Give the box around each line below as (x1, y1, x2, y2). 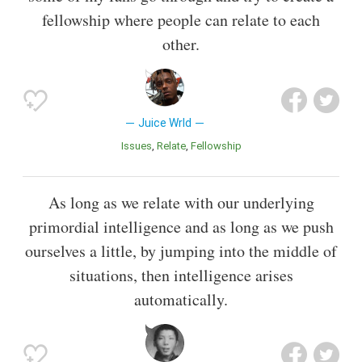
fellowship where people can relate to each (42, 9, 320, 32)
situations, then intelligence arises (69, 263, 293, 286)
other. (162, 33, 200, 56)
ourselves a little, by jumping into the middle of (25, 239, 337, 262)
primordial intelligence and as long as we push (28, 215, 334, 238)
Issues (123, 140, 152, 153)
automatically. (134, 288, 228, 310)
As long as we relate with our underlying (48, 191, 314, 213)
